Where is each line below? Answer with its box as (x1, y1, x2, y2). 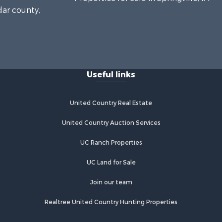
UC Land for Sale (86, 158, 136, 166)
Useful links (87, 69, 135, 80)
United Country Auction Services (61, 118, 161, 127)
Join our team (90, 178, 132, 186)
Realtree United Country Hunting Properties (45, 198, 177, 206)
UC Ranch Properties (80, 138, 142, 147)
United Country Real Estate (70, 99, 152, 107)
